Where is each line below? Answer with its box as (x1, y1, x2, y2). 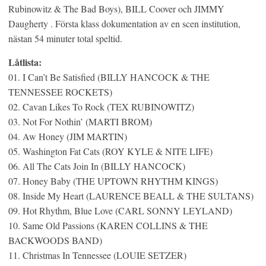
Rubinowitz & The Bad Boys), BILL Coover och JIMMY (8, 2, 224, 15)
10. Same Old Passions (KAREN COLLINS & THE (8, 219, 208, 232)
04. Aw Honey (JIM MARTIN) (8, 130, 127, 142)
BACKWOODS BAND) (8, 234, 102, 246)
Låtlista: (8, 55, 42, 69)
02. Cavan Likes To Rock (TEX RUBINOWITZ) (8, 100, 194, 113)
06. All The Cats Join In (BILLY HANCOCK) (8, 160, 185, 172)
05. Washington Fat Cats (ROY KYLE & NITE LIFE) (8, 145, 213, 157)
